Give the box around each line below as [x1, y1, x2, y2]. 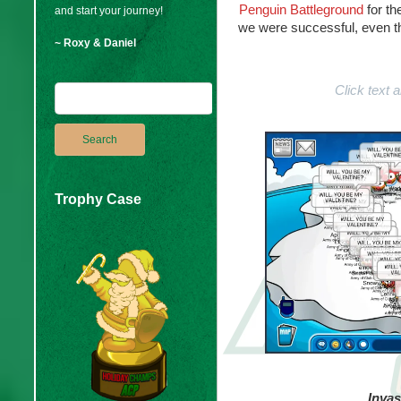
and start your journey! [55, 4, 163, 17]
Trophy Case [55, 192, 141, 207]
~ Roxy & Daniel [55, 37, 136, 49]
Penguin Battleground [239, 2, 363, 17]
